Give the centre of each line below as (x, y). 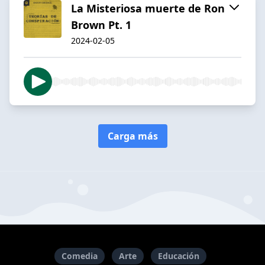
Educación (178, 256)
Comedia (79, 256)
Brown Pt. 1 (101, 25)
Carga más (132, 136)
